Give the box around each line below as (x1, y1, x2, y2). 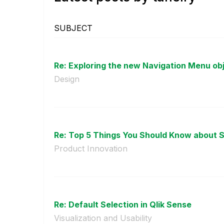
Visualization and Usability (54, 212, 152, 223)
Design (54, 73, 79, 84)
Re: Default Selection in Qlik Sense (54, 199, 191, 209)
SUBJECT (54, 22, 92, 33)
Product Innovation (54, 143, 127, 153)
